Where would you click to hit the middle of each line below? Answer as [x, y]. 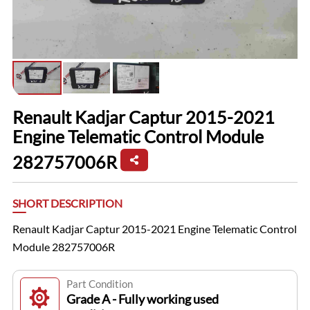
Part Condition [99, 284]
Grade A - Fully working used [142, 299]
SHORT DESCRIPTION [67, 203]
